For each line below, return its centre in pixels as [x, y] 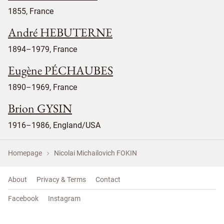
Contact [108, 179]
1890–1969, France [42, 87]
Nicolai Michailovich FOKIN [95, 153]
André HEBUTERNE [60, 32]
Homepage [25, 153]
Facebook [23, 198]
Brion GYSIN [40, 108]
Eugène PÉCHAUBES [60, 70]
